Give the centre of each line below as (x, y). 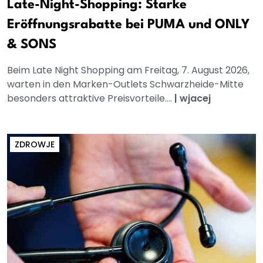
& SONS (32, 44)
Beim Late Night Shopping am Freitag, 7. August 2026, (128, 70)
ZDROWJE (35, 144)
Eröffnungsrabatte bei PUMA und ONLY (128, 24)
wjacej (195, 98)
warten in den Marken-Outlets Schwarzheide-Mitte (125, 84)
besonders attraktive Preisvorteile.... (91, 98)
